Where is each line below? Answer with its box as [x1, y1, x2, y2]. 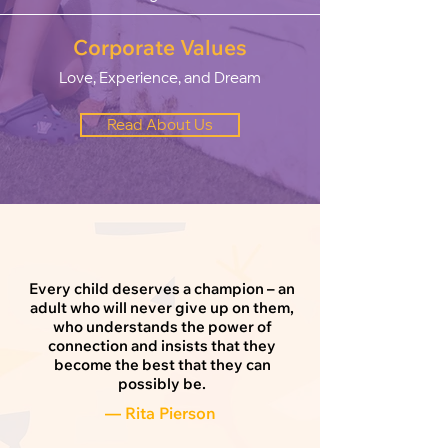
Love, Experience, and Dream [59, 68, 261, 88]
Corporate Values [73, 34, 247, 61]
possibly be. [118, 374, 206, 394]
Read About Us [107, 115, 213, 135]
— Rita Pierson [104, 403, 216, 424]
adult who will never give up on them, [30, 298, 294, 318]
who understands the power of [52, 317, 272, 337]
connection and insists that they [48, 336, 276, 356]
